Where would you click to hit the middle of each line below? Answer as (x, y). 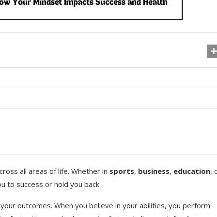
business (154, 171)
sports (122, 171)
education (192, 171)
